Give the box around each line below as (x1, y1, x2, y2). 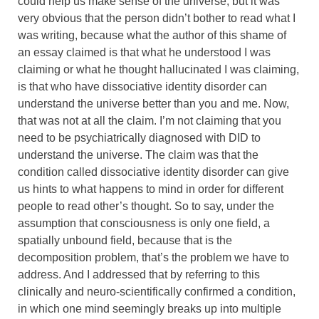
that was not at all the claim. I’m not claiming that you (18, 114, 281, 127)
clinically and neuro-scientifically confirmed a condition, (18, 285, 296, 298)
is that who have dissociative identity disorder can (18, 80, 267, 93)
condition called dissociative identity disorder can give (18, 165, 289, 178)
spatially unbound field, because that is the (18, 234, 232, 246)
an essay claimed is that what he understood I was (18, 46, 271, 58)
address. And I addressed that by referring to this (18, 268, 260, 281)
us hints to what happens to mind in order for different (18, 182, 283, 195)
